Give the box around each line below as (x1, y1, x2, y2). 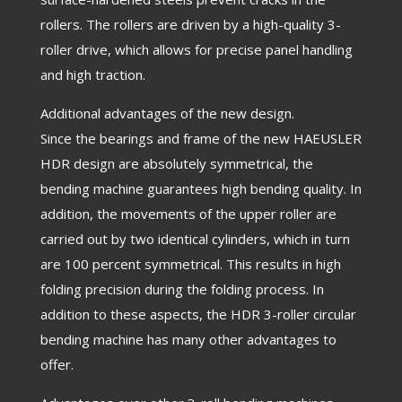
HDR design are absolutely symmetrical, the (39, 154, 313, 172)
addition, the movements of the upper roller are (39, 205, 336, 223)
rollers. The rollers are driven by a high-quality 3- (39, 15, 341, 33)
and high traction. (39, 66, 145, 83)
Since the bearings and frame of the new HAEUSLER (39, 129, 362, 147)
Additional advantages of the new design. (39, 104, 294, 122)
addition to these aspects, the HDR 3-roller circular (39, 305, 356, 323)
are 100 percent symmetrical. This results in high (39, 255, 341, 273)
